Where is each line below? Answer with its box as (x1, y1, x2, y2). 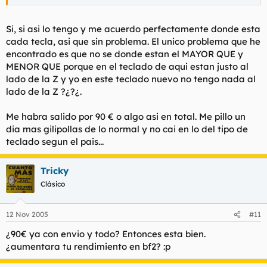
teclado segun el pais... (6, 135, 104, 147)
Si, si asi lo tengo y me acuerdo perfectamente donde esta (6, 23, 260, 35)
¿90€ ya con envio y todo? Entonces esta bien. (6, 228, 206, 240)
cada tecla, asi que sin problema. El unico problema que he (6, 35, 260, 47)
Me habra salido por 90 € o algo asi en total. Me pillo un (6, 110, 246, 122)
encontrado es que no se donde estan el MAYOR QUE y (6, 48, 243, 60)
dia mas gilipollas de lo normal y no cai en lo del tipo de (6, 123, 248, 135)
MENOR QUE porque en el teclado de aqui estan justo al (6, 60, 249, 72)
